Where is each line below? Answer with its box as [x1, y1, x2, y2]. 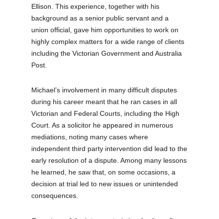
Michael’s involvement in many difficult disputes [31, 86, 177, 94]
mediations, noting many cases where [31, 132, 149, 141]
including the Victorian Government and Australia [31, 49, 182, 57]
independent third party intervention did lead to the [31, 144, 188, 153]
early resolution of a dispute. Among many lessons [31, 156, 187, 164]
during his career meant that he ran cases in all [31, 97, 177, 106]
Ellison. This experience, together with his [31, 2, 160, 10]
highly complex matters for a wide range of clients [31, 37, 185, 45]
